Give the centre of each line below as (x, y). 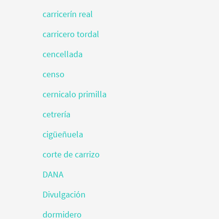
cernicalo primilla (75, 94)
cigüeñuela (63, 134)
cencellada (63, 54)
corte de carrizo (71, 154)
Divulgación (64, 194)
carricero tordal (71, 34)
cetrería (56, 114)
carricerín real (68, 14)
